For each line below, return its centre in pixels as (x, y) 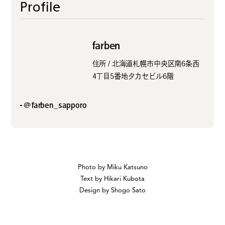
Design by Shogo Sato (113, 191)
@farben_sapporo (55, 105)
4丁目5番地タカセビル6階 (133, 76)
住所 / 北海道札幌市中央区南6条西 (146, 63)
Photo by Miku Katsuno (113, 168)
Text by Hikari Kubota (113, 179)
